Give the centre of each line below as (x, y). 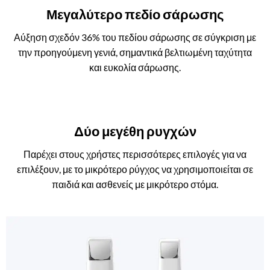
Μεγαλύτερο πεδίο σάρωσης (135, 15)
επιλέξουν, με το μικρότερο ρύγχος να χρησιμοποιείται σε (135, 169)
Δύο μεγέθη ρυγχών (135, 132)
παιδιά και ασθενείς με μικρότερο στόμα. (135, 184)
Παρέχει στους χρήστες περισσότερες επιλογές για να (135, 154)
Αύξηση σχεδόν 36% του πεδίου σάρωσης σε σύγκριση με (135, 37)
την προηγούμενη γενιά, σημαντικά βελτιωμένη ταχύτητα (135, 52)
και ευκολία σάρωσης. (135, 67)
